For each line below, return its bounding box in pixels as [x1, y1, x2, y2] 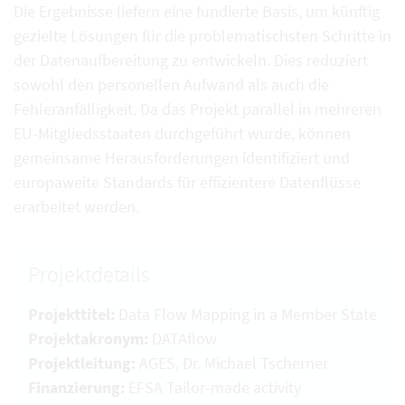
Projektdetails [28, 260, 150, 288]
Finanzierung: [28, 377, 125, 398]
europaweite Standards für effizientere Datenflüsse [14, 172, 361, 193]
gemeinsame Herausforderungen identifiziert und [14, 147, 350, 168]
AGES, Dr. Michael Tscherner [136, 353, 328, 373]
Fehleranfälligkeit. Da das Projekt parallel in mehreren [14, 99, 381, 119]
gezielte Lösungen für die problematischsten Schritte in [14, 25, 391, 46]
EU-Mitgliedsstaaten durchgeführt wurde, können [14, 123, 351, 144]
